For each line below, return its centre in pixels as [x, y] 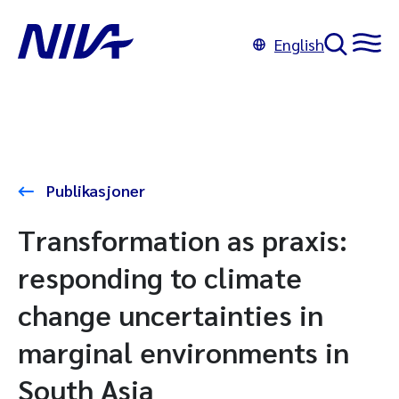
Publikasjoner [94, 190]
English [299, 44]
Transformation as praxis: [183, 239]
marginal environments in [183, 351]
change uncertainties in [171, 314]
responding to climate [160, 277]
